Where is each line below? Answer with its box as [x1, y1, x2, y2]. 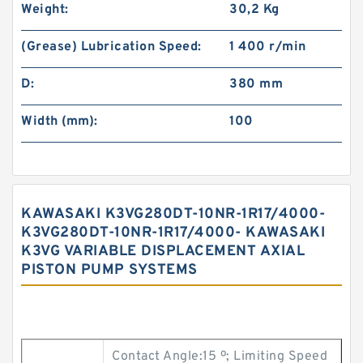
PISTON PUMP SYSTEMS [21, 261, 198, 280]
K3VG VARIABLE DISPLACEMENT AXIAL [21, 242, 305, 261]
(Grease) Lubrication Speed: [21, 39, 202, 55]
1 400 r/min [229, 39, 306, 55]
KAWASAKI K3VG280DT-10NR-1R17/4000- [21, 205, 325, 224]
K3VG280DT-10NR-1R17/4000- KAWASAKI [21, 224, 325, 242]
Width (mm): [21, 113, 98, 130]
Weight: [21, 2, 69, 18]
